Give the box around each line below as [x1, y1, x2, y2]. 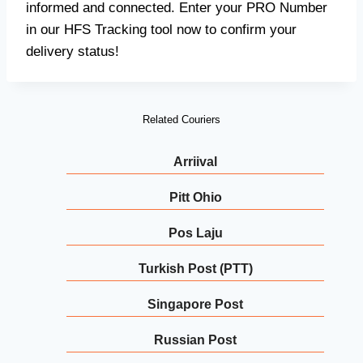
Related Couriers [143, 113, 220, 126]
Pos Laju [168, 226, 223, 241]
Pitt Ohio [169, 190, 222, 205]
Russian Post [154, 333, 237, 348]
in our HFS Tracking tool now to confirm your [26, 22, 297, 38]
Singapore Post [147, 297, 243, 312]
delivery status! [26, 44, 119, 60]
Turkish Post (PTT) [138, 262, 253, 276]
